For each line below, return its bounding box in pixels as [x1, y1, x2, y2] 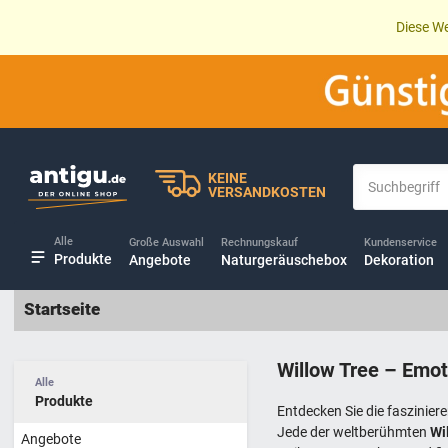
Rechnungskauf [221, 235, 299, 249]
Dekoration [364, 251, 435, 268]
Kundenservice [364, 235, 438, 249]
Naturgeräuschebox [221, 251, 348, 268]
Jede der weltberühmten [277, 423, 431, 440]
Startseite [23, 299, 100, 320]
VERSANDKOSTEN [207, 184, 326, 201]
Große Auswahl [129, 235, 205, 249]
